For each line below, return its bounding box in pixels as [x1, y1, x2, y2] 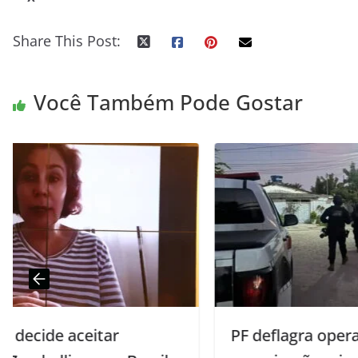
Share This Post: [13, 31, 121, 50]
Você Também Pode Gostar [34, 88, 303, 117]
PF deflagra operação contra [56, 324, 265, 346]
